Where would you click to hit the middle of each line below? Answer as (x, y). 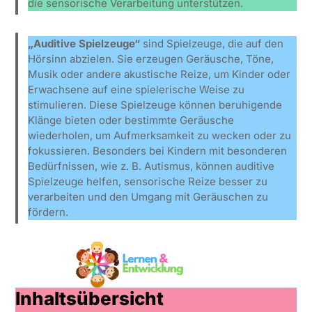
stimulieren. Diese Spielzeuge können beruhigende (155, 105)
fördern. (48, 212)
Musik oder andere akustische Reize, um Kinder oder (159, 75)
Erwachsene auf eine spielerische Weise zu (136, 90)
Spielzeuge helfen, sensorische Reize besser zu (148, 182)
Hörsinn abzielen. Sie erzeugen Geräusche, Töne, (151, 59)
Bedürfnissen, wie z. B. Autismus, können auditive (151, 166)
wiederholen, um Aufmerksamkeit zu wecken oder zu (160, 136)
